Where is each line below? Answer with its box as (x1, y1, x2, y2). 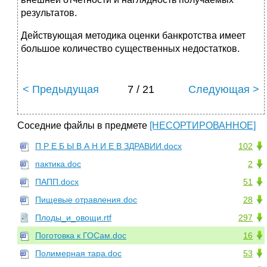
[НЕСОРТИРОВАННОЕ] (150, 120, 256, 131)
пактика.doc (35, 159, 81, 169)
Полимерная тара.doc (35, 249, 122, 259)
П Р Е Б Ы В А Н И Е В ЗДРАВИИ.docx (35, 141, 182, 151)
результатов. (21, 8, 77, 18)
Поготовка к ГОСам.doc (35, 231, 126, 241)
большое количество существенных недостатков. (21, 44, 240, 54)
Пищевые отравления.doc (35, 195, 137, 205)
